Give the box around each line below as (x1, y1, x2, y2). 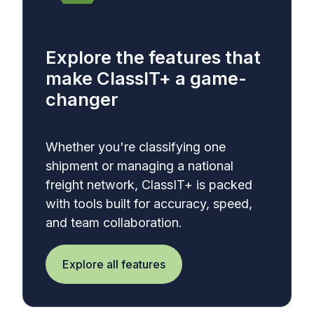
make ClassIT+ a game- (46, 67, 247, 90)
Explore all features (62, 257, 165, 272)
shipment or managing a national (46, 158, 233, 174)
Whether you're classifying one (46, 139, 226, 155)
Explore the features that (46, 46, 261, 69)
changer (46, 88, 118, 111)
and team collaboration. (46, 215, 182, 231)
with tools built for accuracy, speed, (46, 196, 252, 212)
